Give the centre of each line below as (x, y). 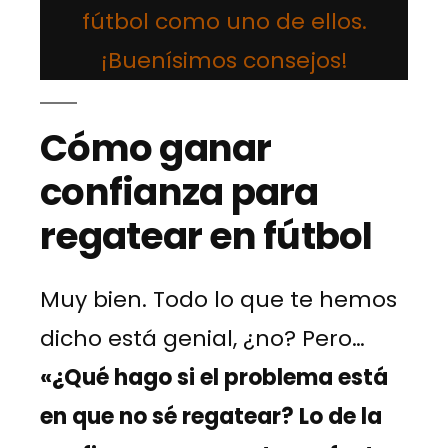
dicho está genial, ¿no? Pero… (202, 338)
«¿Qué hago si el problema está (214, 377)
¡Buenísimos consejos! (224, 60)
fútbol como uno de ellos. (224, 21)
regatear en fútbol (206, 235)
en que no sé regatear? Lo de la (211, 416)
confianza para (179, 191)
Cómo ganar (156, 147)
